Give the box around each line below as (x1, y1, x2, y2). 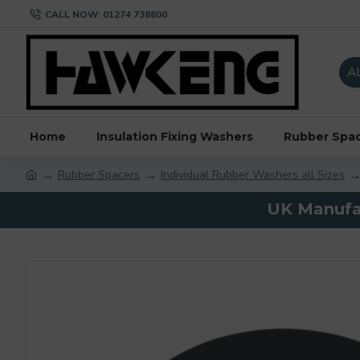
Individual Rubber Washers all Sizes (161, 166, 345, 182)
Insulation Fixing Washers (96, 129, 253, 144)
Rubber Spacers (58, 166, 140, 182)
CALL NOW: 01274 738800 (45, 7, 167, 21)
